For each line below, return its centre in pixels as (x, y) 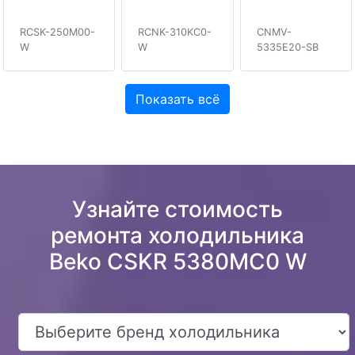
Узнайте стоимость (177, 210)
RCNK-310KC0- (175, 32)
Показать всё (177, 99)
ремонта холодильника (177, 236)
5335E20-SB (287, 48)
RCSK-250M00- (57, 32)
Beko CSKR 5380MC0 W (177, 262)
